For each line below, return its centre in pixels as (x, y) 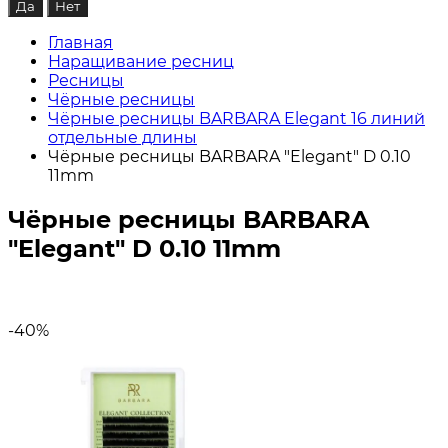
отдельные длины (122, 137)
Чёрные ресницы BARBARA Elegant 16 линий (236, 118)
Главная (80, 42)
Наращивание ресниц (141, 61)
